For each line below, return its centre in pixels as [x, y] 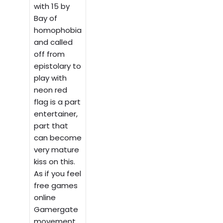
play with [51, 78]
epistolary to [58, 66]
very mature [57, 149]
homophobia [58, 30]
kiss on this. [55, 161]
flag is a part [57, 102]
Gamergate [56, 209]
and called [54, 42]
